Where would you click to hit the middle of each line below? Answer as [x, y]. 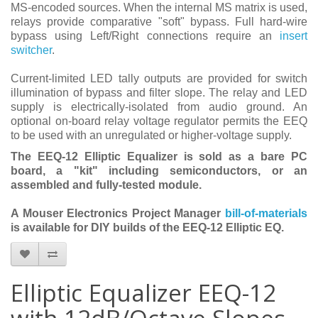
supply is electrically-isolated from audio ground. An [159, 107]
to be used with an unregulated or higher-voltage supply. [151, 135]
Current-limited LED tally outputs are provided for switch [159, 78]
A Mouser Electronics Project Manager [118, 213]
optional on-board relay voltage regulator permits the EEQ [159, 121]
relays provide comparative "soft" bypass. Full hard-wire [159, 22]
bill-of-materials [266, 213]
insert [294, 36]
